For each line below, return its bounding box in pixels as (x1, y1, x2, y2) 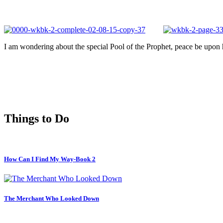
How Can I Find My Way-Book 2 (4, 155, 96, 163)
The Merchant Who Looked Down (4, 194, 99, 202)
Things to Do (4, 112, 69, 125)
